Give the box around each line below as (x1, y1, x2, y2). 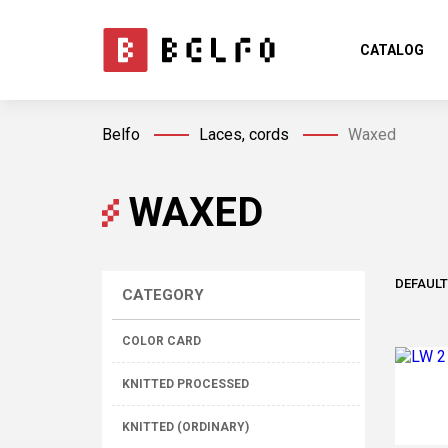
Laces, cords (199, 125, 289, 144)
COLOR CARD (122, 334, 201, 348)
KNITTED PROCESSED (122, 377, 249, 391)
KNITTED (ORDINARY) (122, 420, 249, 434)
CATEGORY (122, 286, 204, 304)
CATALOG (360, 42, 424, 58)
